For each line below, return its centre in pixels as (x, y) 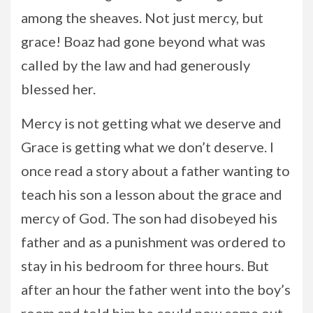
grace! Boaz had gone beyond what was (143, 41)
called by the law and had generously (136, 65)
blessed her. (58, 88)
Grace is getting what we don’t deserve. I (147, 146)
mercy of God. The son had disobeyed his (149, 218)
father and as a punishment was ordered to (153, 241)
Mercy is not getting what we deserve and (151, 123)
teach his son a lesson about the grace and (152, 194)
